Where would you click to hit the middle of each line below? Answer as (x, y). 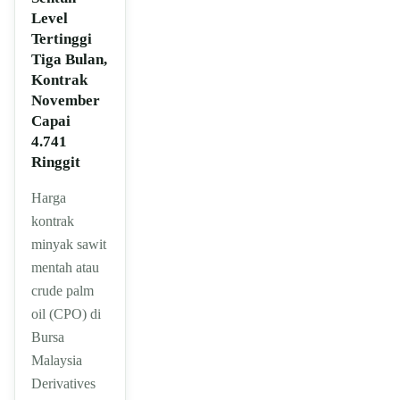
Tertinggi (62, 39)
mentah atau (65, 268)
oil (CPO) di (66, 314)
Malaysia (57, 361)
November (66, 101)
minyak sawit (69, 245)
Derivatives (63, 384)
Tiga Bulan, (69, 60)
